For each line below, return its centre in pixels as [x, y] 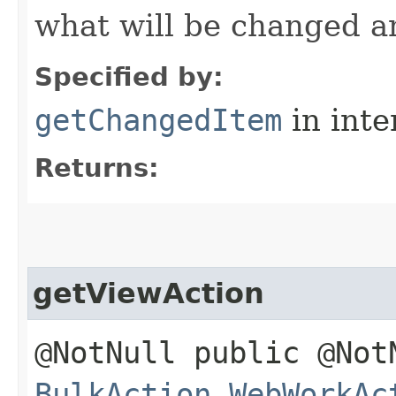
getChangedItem [158, 120]
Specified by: [129, 76]
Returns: [97, 168]
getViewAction [148, 293]
